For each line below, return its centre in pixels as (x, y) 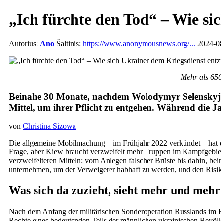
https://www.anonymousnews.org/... (139, 43)
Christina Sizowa (49, 126)
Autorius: (24, 43)
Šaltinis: (69, 43)
